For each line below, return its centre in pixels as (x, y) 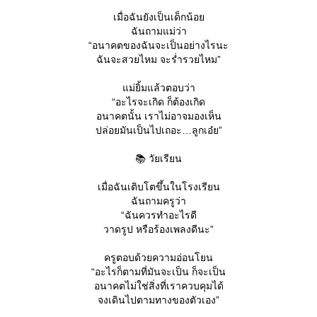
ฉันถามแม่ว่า (158, 31)
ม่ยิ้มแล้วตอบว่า (158, 88)
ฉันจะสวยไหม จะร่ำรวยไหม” (158, 59)
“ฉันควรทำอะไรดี (158, 215)
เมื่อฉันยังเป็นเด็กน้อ (158, 17)
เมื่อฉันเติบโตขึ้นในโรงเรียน (158, 187)
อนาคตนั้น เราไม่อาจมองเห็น (158, 116)
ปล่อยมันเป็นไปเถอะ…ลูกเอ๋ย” (158, 130)
